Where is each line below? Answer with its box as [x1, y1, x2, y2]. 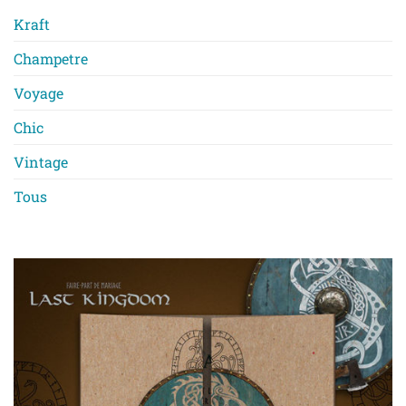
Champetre [14, 48, 88, 68]
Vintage [14, 151, 68, 171]
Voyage [14, 82, 63, 102]
